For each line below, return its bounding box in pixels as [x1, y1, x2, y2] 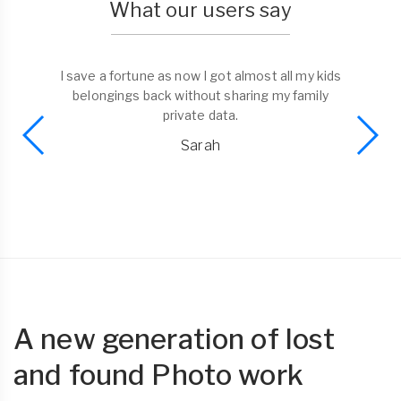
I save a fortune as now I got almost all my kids [59, 68, 342, 84]
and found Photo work [13, 358, 303, 393]
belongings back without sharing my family [73, 88, 328, 104]
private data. [162, 107, 239, 124]
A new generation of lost [13, 322, 336, 357]
